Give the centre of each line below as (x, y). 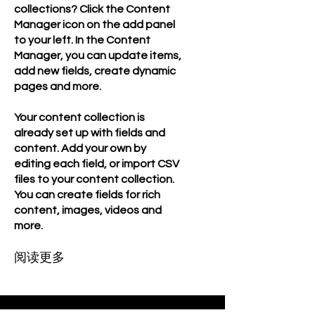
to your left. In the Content (82, 40)
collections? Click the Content (92, 9)
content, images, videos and (88, 210)
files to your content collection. (94, 179)
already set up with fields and (90, 133)
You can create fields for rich (87, 195)
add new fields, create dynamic (95, 71)
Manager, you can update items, (98, 56)
